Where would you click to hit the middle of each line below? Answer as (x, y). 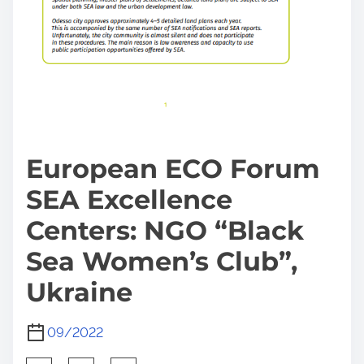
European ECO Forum (173, 168)
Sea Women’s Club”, (162, 261)
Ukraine (79, 292)
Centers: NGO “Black (165, 230)
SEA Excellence (129, 199)
